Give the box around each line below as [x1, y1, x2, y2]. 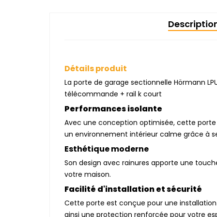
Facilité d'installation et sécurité [64, 184, 202, 195]
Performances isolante [64, 103, 167, 114]
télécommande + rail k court [64, 89, 162, 99]
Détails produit [64, 63, 127, 74]
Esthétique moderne [64, 143, 149, 155]
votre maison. [64, 170, 111, 179]
